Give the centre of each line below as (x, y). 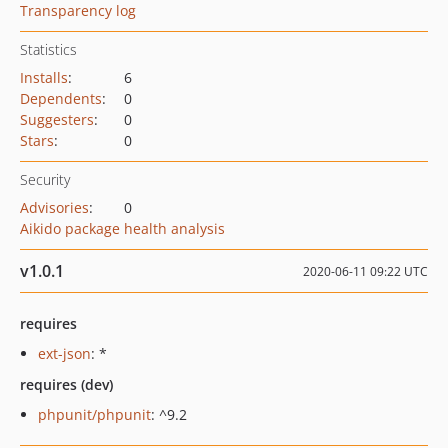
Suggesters (57, 119)
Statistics (48, 49)
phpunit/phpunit (94, 414)
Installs (44, 77)
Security (45, 179)
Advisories (54, 207)
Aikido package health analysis (122, 228)
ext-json (64, 353)
